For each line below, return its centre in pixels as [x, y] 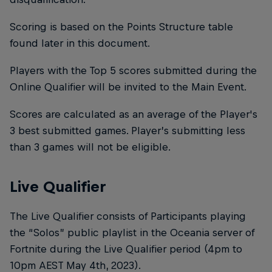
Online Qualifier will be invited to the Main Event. [128, 87]
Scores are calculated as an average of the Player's [134, 114]
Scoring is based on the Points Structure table [121, 27]
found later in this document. [80, 43]
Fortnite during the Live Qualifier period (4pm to [126, 249]
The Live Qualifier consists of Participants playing [128, 216]
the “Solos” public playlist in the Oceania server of [132, 233]
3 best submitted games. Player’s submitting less [127, 131]
